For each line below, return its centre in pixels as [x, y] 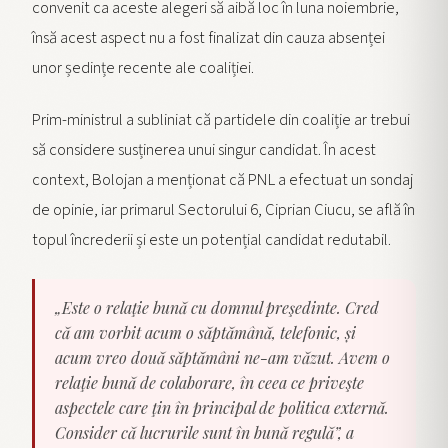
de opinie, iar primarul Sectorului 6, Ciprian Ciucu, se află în [223, 209]
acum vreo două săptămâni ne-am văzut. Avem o [222, 357]
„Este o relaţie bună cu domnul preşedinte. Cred [217, 307]
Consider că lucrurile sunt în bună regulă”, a [204, 432]
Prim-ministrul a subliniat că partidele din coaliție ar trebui [221, 119]
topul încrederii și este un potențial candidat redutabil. [211, 239]
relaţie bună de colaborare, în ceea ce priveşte [209, 382]
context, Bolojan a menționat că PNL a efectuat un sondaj [222, 179]
